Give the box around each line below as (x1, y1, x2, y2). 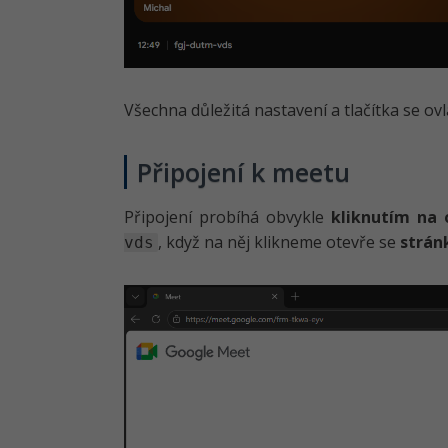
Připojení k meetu (137, 154, 350, 189)
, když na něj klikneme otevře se (158, 230, 400, 253)
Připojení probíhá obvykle (124, 205, 331, 228)
